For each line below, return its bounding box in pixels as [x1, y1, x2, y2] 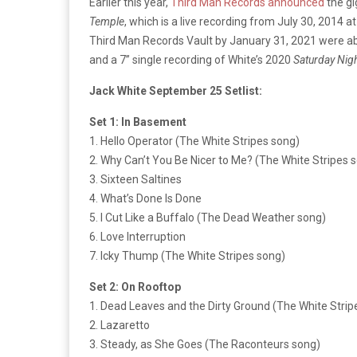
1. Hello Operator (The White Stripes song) [89, 135, 300, 148]
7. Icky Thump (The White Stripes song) [89, 249, 285, 263]
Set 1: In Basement [89, 116, 186, 129]
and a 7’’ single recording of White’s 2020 [89, 53, 293, 67]
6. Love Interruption [89, 230, 186, 244]
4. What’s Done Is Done [89, 192, 202, 206]
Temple [89, 15, 124, 29]
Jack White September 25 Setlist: [89, 84, 262, 98]
